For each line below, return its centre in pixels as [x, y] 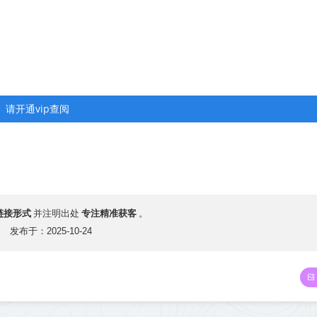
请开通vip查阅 [37, 109]
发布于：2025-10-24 [51, 231]
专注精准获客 [109, 213]
